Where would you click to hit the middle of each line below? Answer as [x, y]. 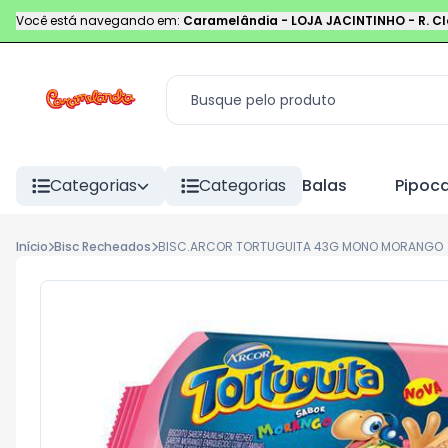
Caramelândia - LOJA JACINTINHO [294, 20]
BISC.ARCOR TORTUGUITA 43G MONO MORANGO [300, 246]
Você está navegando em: [98, 20]
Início [32, 246]
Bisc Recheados [103, 246]
